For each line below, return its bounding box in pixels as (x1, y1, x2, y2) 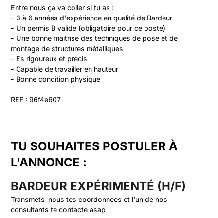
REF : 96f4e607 (11, 95, 61, 104)
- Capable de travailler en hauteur (11, 65, 119, 73)
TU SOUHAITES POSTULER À (11, 139, 178, 153)
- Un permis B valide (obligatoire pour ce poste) (11, 24, 166, 32)
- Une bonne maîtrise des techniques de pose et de (11, 34, 178, 42)
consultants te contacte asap (11, 205, 106, 214)
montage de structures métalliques (11, 44, 124, 53)
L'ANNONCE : (11, 155, 87, 169)
